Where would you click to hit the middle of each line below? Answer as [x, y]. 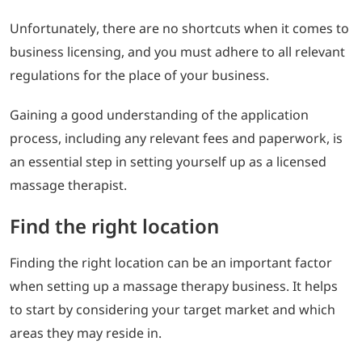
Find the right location [114, 225]
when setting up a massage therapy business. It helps [174, 286]
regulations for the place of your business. [139, 75]
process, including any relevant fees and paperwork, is [176, 138]
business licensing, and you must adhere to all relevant [177, 51]
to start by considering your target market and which [173, 309]
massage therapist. [68, 185]
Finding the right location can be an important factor [171, 262]
